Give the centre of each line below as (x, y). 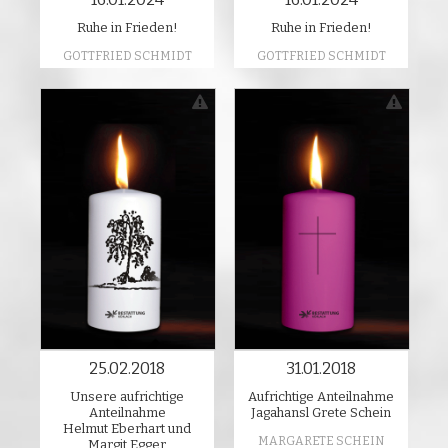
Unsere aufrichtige (127, 396)
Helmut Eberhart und (127, 428)
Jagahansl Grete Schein (321, 412)
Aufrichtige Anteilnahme (321, 396)
